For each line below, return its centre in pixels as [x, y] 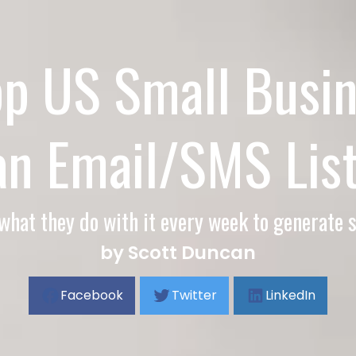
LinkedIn [290, 295]
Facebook [92, 295]
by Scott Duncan [178, 253]
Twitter [194, 295]
